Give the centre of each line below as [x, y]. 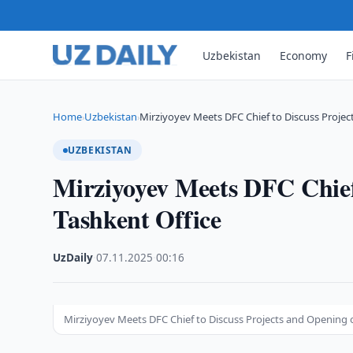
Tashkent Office [137, 219]
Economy [304, 55]
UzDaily [73, 258]
